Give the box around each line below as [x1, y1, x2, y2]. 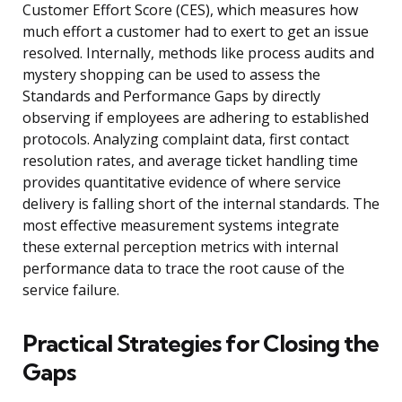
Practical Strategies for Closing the [22, 328, 379, 359]
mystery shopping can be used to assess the [22, 65, 320, 85]
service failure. [22, 280, 119, 301]
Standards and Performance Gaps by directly [22, 86, 320, 107]
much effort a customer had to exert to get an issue [22, 22, 369, 42]
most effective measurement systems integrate [22, 215, 339, 236]
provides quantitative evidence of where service [22, 172, 341, 193]
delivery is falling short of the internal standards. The [22, 194, 380, 214]
